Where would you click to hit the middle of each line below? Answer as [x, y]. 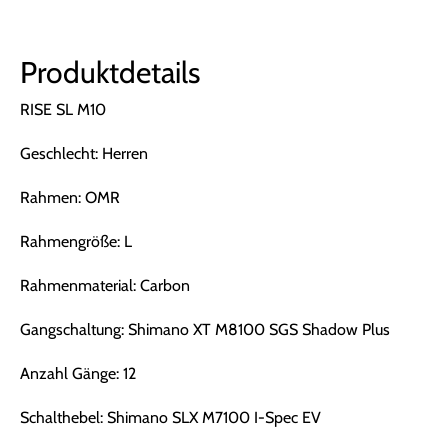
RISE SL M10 [63, 109]
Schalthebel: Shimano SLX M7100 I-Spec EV [170, 417]
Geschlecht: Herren [84, 153]
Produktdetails [110, 72]
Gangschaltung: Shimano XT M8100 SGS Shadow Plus [205, 329]
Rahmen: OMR [70, 197]
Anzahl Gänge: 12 [78, 373]
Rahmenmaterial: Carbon [105, 285]
